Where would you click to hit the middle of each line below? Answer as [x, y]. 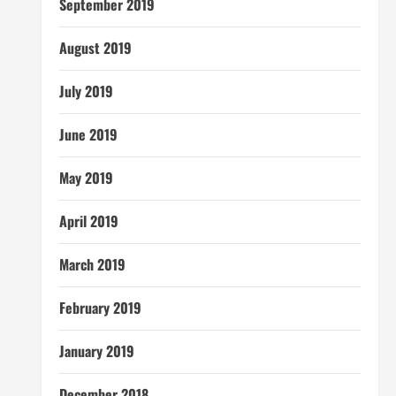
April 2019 [88, 221]
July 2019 [86, 91]
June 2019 [88, 134]
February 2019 [100, 308]
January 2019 [96, 351]
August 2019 [95, 48]
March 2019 [92, 264]
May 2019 [86, 178]
